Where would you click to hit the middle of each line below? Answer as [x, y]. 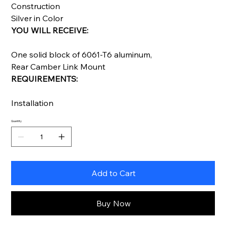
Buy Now [114, 203]
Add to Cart [114, 173]
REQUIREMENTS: [45, 78]
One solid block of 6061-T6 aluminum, [82, 54]
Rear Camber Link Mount [59, 66]
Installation [33, 103]
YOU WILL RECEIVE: [50, 30]
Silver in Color [37, 18]
